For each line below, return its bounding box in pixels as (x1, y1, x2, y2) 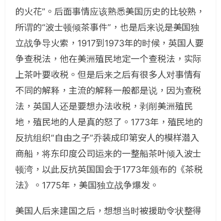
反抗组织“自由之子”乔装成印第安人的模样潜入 (15, 133, 200, 143)
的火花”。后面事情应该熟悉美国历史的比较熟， (15, 6, 205, 17)
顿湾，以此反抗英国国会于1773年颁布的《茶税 (15, 164, 203, 175)
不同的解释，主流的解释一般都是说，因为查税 (15, 85, 202, 96)
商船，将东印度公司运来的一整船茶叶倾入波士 (15, 148, 202, 159)
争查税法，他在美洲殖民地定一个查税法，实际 (15, 54, 202, 64)
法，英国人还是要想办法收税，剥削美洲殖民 (15, 101, 193, 111)
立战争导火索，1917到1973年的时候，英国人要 (15, 38, 204, 48)
